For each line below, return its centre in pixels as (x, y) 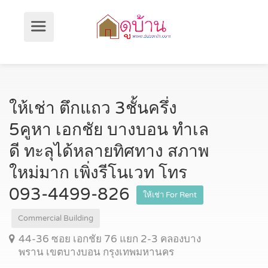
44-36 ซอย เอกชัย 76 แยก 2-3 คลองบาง (110, 239)
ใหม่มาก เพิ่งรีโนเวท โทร (98, 173)
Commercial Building (56, 218)
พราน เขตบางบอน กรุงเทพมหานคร (96, 252)
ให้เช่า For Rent (170, 195)
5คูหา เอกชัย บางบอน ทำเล (109, 130)
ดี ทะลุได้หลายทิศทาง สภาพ (109, 151)
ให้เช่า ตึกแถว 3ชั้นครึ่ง (93, 108)
